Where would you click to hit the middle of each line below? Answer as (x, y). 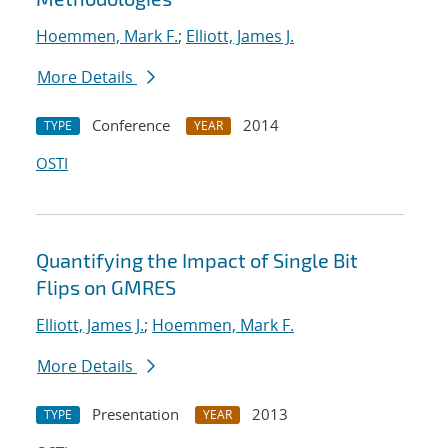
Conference (131, 125)
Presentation (135, 414)
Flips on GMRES (106, 287)
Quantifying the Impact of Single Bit (197, 260)
